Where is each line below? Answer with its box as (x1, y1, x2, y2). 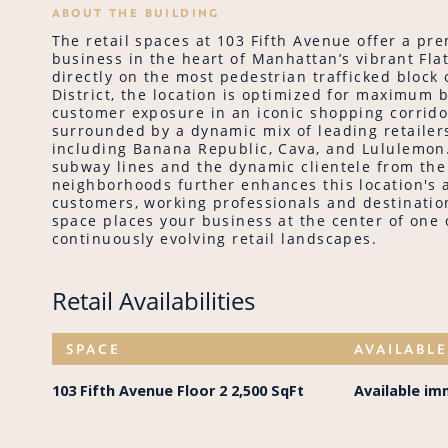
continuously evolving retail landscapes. (51, 228, 378, 248)
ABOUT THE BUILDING (51, 4, 220, 20)
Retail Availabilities (51, 284, 255, 318)
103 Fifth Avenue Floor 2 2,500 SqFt (51, 380, 304, 400)
